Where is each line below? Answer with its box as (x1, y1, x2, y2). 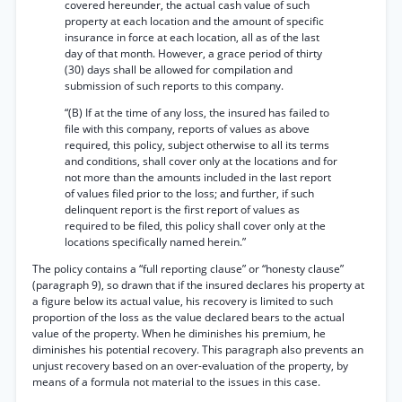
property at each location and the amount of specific (65, 13, 324, 29)
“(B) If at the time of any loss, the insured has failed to (65, 105, 329, 120)
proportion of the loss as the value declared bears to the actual (32, 310, 345, 325)
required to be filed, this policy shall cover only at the (65, 218, 326, 233)
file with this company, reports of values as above (65, 121, 310, 136)
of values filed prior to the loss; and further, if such (65, 186, 314, 201)
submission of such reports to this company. (65, 78, 284, 93)
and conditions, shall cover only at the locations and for (65, 153, 337, 169)
